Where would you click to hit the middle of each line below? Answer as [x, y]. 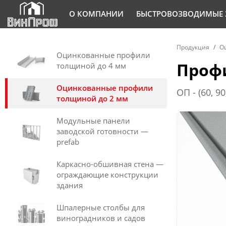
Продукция [193, 47]
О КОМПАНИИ [96, 14]
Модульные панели [93, 121]
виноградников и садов [101, 218]
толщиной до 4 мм [91, 66]
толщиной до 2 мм [92, 98]
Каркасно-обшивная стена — [110, 164]
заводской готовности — [102, 131]
